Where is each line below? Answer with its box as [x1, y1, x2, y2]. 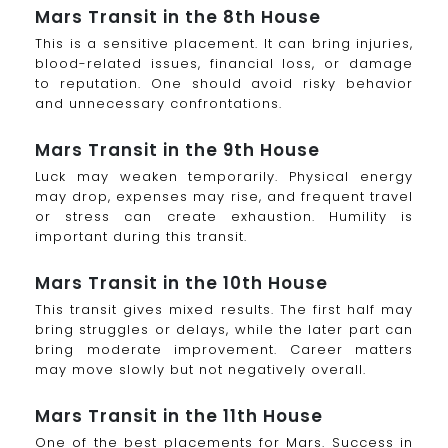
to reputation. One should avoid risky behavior [35, 74, 413, 94]
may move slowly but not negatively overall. [35, 359, 366, 379]
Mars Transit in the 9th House [35, 137, 320, 162]
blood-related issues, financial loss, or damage [35, 54, 413, 74]
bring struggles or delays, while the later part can [35, 319, 413, 339]
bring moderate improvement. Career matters [35, 339, 413, 359]
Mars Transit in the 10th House [35, 270, 328, 295]
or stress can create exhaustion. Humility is [35, 206, 413, 226]
